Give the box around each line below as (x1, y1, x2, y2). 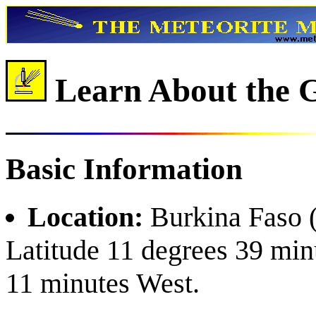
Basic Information (6, 152, 243, 186)
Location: (28, 200, 150, 233)
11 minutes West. (6, 267, 200, 299)
